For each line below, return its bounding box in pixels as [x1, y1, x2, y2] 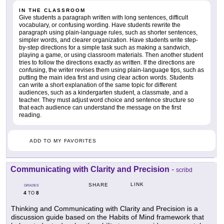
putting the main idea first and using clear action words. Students [19, 74, 193, 81]
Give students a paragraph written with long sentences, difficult [19, 14, 188, 21]
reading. [19, 111, 41, 119]
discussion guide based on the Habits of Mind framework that [11, 213, 204, 221]
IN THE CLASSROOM [19, 7, 85, 13]
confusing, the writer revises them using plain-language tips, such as [19, 66, 204, 74]
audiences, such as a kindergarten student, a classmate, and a [19, 89, 188, 96]
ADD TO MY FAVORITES [29, 138, 96, 144]
